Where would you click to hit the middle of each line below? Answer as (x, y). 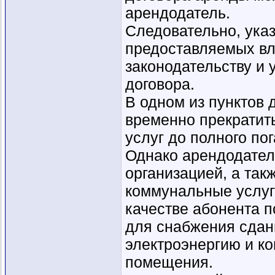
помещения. (169, 262)
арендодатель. (178, 13)
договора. (160, 84)
